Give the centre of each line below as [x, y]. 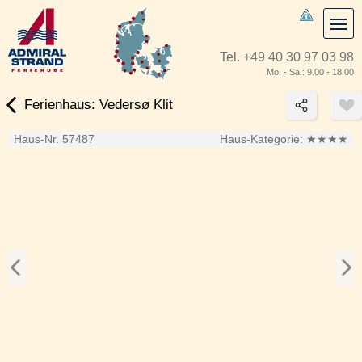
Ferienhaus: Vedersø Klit [99, 105]
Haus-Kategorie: [263, 139]
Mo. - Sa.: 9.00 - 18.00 [310, 72]
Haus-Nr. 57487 [54, 139]
